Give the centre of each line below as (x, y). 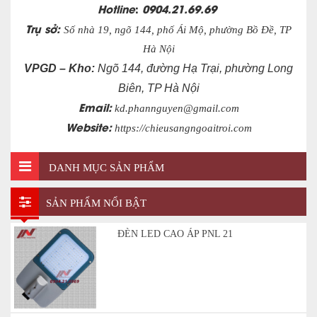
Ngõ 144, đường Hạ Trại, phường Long (194, 69)
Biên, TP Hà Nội (158, 88)
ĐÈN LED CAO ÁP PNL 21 (175, 234)
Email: (95, 107)
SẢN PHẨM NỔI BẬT (96, 203)
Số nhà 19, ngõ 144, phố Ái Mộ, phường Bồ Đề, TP (178, 30)
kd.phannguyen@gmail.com (175, 109)
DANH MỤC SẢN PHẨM (105, 168)
